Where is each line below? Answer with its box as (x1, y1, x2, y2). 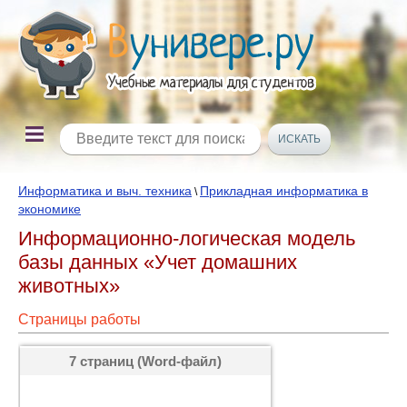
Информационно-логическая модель (18, 227, 355, 250)
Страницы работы (18, 312, 141, 327)
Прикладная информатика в (200, 184, 368, 198)
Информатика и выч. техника (18, 184, 192, 198)
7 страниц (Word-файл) (69, 353, 222, 369)
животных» (18, 274, 120, 297)
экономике (18, 202, 81, 216)
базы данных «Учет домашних (18, 251, 297, 273)
